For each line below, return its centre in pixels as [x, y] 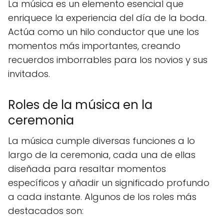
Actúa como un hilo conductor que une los [103, 32]
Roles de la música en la [80, 105]
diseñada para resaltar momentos [87, 169]
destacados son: [46, 211]
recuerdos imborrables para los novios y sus [108, 60]
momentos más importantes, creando [94, 46]
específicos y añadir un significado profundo [109, 183]
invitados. [29, 74]
